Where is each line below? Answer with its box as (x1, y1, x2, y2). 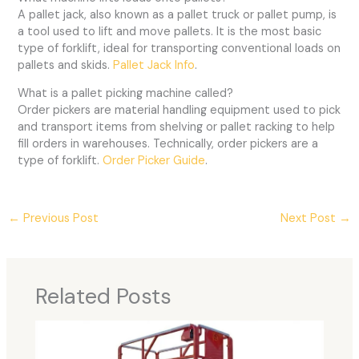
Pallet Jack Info (113, 57, 196, 73)
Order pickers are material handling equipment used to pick (18, 103, 341, 119)
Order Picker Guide (103, 153, 206, 169)
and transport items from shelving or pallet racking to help (18, 119, 336, 135)
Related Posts (35, 281, 172, 310)
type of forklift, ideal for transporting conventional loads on (18, 40, 341, 56)
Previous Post (19, 211, 99, 227)
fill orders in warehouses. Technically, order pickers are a (18, 136, 319, 152)
